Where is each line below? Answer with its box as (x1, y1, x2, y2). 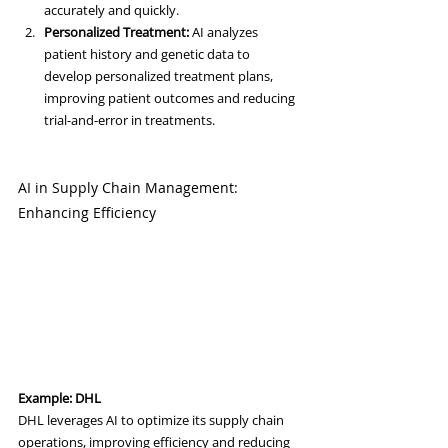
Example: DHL (18, 389, 101, 408)
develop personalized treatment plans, (44, 67, 276, 86)
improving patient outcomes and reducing (44, 89, 298, 108)
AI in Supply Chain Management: (18, 178, 242, 198)
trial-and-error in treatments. (44, 111, 215, 130)
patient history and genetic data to (44, 45, 253, 64)
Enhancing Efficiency (18, 203, 156, 223)
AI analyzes (189, 23, 261, 42)
